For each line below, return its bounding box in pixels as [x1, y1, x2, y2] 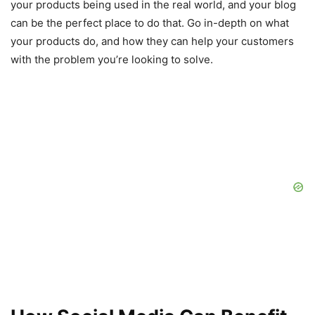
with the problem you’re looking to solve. [11, 53, 213, 67]
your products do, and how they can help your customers [11, 34, 294, 49]
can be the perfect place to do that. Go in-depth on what [11, 16, 289, 30]
